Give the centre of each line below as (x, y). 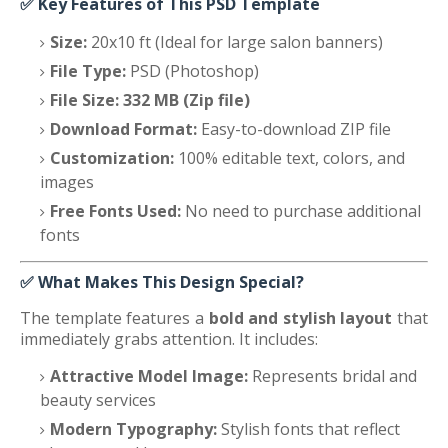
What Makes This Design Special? (171, 282)
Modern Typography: (133, 429)
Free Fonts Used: (115, 211)
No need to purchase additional (301, 211)
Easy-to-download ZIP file (294, 129)
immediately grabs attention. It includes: (169, 339)
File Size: (84, 100)
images (67, 182)
